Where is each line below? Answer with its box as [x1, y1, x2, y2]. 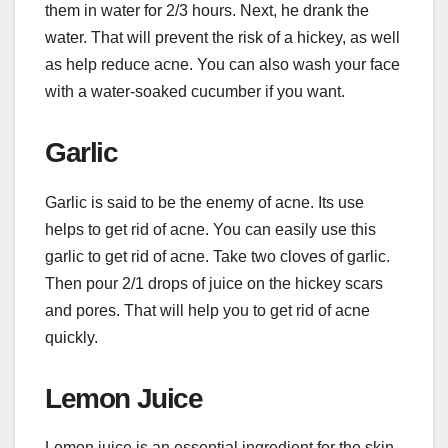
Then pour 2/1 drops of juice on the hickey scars [45, 274, 383, 292]
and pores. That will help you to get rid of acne [45, 301, 370, 319]
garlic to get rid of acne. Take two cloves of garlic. [45, 247, 390, 265]
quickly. [45, 328, 98, 346]
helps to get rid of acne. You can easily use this [45, 220, 376, 238]
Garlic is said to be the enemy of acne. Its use [45, 193, 364, 211]
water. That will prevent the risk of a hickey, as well [45, 28, 400, 46]
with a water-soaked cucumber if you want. [45, 82, 345, 100]
